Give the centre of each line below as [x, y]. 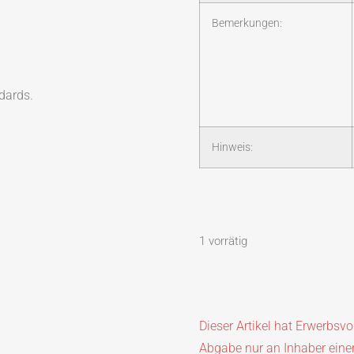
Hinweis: [232, 148]
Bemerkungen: [247, 24]
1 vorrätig [223, 241]
